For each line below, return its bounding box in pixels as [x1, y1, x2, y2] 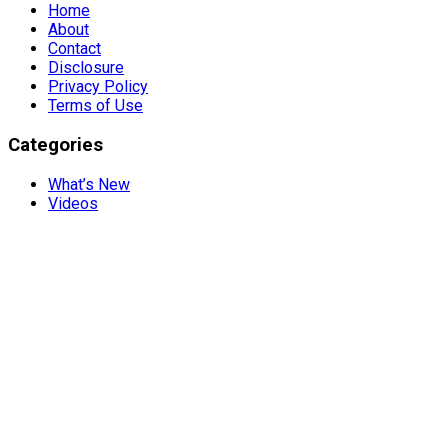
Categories [8, 134, 103, 157]
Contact [48, 39, 101, 59]
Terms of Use [48, 96, 143, 116]
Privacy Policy [48, 77, 148, 97]
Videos [48, 193, 98, 213]
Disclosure [48, 58, 124, 78]
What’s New [48, 174, 130, 194]
